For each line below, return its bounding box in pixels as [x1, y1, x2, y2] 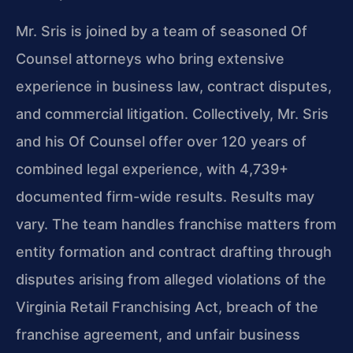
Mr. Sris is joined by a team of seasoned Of [16, 23, 307, 40]
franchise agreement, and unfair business [16, 326, 300, 344]
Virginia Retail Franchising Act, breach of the [16, 299, 318, 316]
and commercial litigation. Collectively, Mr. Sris [16, 106, 329, 123]
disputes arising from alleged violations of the [16, 271, 326, 288]
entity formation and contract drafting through [16, 243, 332, 261]
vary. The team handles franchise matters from [16, 216, 336, 233]
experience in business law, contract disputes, [16, 78, 332, 95]
